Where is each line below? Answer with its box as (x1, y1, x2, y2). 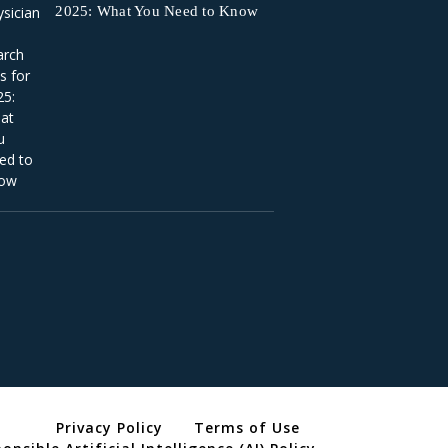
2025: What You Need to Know (55, 3, 259, 19)
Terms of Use (193, 417, 300, 437)
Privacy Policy (55, 417, 163, 437)
